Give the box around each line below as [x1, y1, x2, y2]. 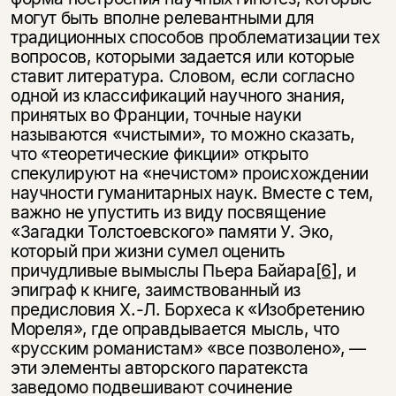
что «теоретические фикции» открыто [10, 143, 308, 165]
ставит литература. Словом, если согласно [10, 65, 354, 88]
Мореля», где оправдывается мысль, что [10, 318, 339, 340]
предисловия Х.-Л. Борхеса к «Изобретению [10, 299, 365, 321]
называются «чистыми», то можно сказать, [10, 124, 356, 146]
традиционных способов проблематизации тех [10, 27, 380, 49]
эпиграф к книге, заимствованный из [10, 279, 301, 301]
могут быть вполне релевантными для [10, 7, 315, 29]
